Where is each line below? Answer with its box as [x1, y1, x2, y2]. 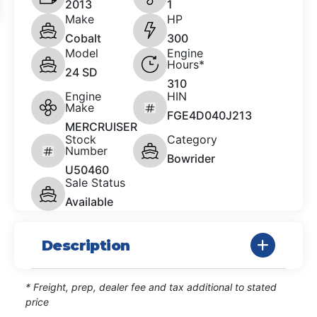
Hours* [167, 57, 204, 72]
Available [65, 195, 113, 209]
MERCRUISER [65, 120, 137, 134]
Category [167, 132, 217, 147]
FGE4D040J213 [167, 108, 252, 123]
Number [65, 144, 108, 158]
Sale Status [65, 175, 125, 190]
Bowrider [167, 151, 215, 166]
